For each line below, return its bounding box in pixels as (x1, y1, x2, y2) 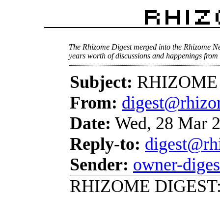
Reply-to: (70, 134, 140, 154)
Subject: (70, 72, 133, 92)
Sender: (70, 155, 129, 174)
